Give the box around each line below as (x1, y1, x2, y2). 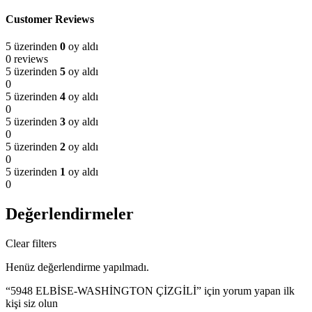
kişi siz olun (6, 297, 58, 310)
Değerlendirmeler (6, 205, 134, 224)
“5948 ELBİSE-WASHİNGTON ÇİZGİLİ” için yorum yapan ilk (6, 285, 295, 297)
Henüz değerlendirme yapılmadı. (6, 261, 149, 274)
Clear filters (6, 237, 56, 250)
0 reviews (6, 53, 48, 65)
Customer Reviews (6, 13, 94, 26)
